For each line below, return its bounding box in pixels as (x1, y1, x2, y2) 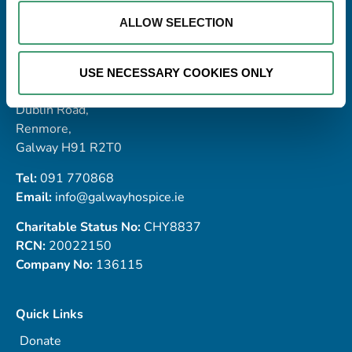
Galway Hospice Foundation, (16, 82, 177, 101)
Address (16, 64, 65, 82)
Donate (20, 332, 61, 350)
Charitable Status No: (16, 218, 141, 236)
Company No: (16, 255, 96, 273)
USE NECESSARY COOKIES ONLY (79, 65, 273, 79)
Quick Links (16, 306, 83, 324)
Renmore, (16, 120, 71, 138)
